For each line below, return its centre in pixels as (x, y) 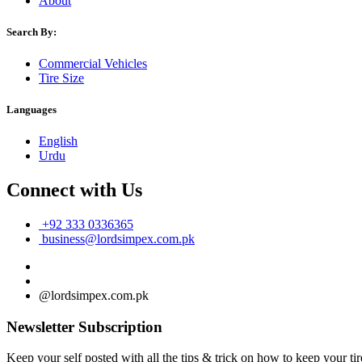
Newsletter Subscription (84, 326)
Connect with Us (74, 190)
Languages (32, 110)
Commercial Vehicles (93, 63)
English (58, 141)
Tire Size (61, 78)
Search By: (32, 32)
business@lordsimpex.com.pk (117, 239)
